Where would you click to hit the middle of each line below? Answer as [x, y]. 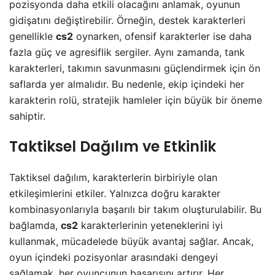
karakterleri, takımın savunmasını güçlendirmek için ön [135, 68]
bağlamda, [35, 225]
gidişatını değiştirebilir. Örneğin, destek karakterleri [127, 20]
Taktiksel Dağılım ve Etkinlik [113, 146]
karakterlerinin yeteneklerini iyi [150, 225]
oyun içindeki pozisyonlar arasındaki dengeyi [114, 257]
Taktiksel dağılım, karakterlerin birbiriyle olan [113, 177]
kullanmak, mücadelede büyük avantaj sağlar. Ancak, [131, 241]
